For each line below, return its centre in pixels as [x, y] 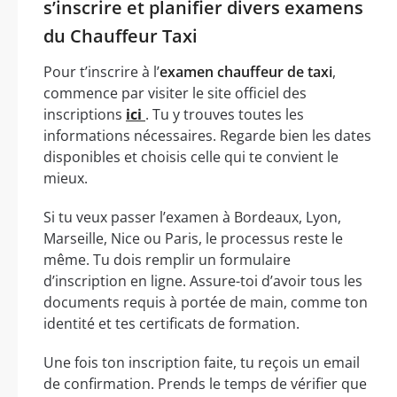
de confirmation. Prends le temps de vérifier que [205, 383]
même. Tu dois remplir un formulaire [167, 259]
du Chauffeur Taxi [121, 35]
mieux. [66, 178]
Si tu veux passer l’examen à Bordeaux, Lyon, [192, 217]
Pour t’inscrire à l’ [101, 71]
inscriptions [85, 114]
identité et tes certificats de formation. [171, 323]
